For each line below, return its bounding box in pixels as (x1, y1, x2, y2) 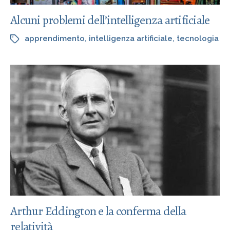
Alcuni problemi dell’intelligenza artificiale (10, 11, 210, 28)
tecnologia (177, 33, 219, 43)
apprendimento (25, 33, 85, 43)
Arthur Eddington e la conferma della (10, 202, 186, 219)
